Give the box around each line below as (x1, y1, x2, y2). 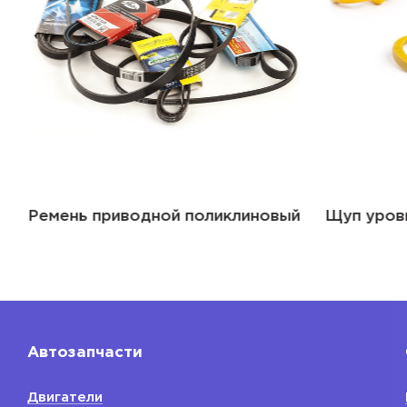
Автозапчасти (27, 346, 143, 361)
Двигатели (27, 392, 103, 404)
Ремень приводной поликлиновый (27, 210, 300, 224)
